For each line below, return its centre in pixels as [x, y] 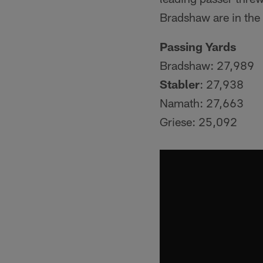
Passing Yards [198, 46]
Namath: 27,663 [202, 103]
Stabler [180, 84]
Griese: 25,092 [198, 122]
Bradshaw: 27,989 [207, 65]
